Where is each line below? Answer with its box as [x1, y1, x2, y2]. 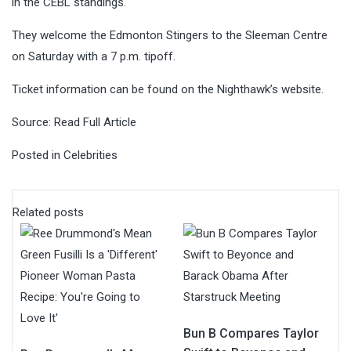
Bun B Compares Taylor [183, 325, 319, 341]
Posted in [12, 147, 63, 162]
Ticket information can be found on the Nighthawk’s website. [12, 81, 324, 96]
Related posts [13, 204, 84, 219]
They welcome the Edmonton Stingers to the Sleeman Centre [12, 27, 327, 42]
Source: [12, 114, 54, 129]
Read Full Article [54, 114, 136, 129]
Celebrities [63, 147, 118, 162]
